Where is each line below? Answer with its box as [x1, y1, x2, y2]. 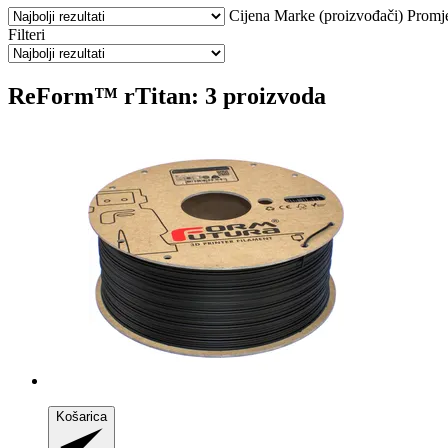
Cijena [229, 6, 270, 24]
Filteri [8, 25, 45, 43]
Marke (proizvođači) [274, 6, 403, 24]
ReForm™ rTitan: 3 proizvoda [8, 82, 326, 109]
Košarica [56, 408, 107, 424]
